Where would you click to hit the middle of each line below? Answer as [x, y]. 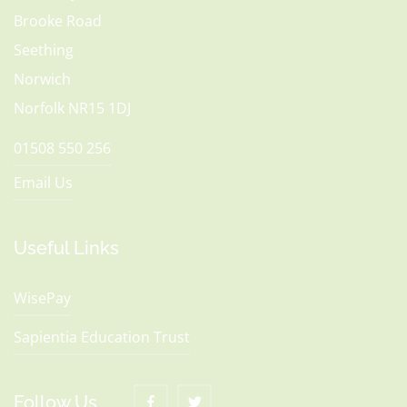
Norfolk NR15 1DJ [72, 108]
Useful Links [66, 248]
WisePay [42, 298]
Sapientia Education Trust [102, 337]
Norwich [42, 79]
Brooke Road [58, 21]
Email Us [43, 183]
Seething [44, 50]
